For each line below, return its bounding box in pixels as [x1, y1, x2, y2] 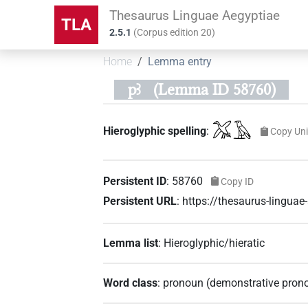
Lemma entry [148, 55, 212, 69]
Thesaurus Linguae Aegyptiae [109, 7, 280, 23]
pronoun [163, 276, 204, 289]
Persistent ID [103, 174, 167, 188]
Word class [103, 276, 158, 289]
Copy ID [220, 175, 254, 187]
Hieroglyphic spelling [103, 124, 207, 138]
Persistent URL [103, 194, 177, 208]
